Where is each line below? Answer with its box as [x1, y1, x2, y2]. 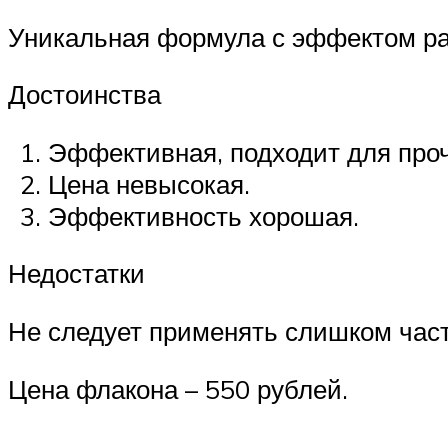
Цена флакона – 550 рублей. [8, 372, 348, 405]
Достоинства [8, 78, 161, 111]
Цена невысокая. [48, 167, 250, 200]
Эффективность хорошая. [48, 199, 359, 232]
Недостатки [8, 257, 145, 290]
